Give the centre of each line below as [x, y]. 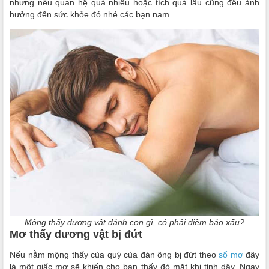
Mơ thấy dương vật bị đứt [77, 234]
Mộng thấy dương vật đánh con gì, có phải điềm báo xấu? [134, 222]
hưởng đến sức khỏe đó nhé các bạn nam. [91, 14]
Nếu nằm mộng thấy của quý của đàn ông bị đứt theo [114, 255]
